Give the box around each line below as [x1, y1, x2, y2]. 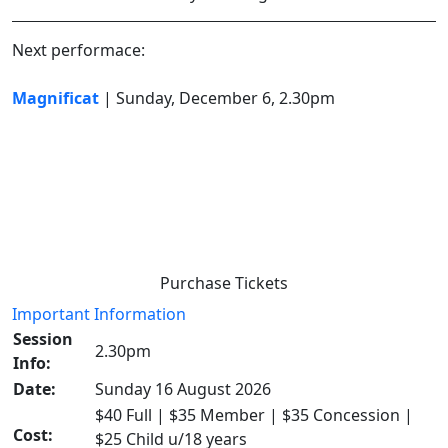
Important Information [12, 303, 186, 326]
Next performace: [12, 39, 145, 62]
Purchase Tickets [160, 272, 288, 295]
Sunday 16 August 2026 [95, 378, 271, 401]
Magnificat [12, 87, 99, 110]
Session [13, 328, 73, 351]
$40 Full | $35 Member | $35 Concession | [95, 404, 413, 427]
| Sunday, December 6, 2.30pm [103, 87, 335, 110]
